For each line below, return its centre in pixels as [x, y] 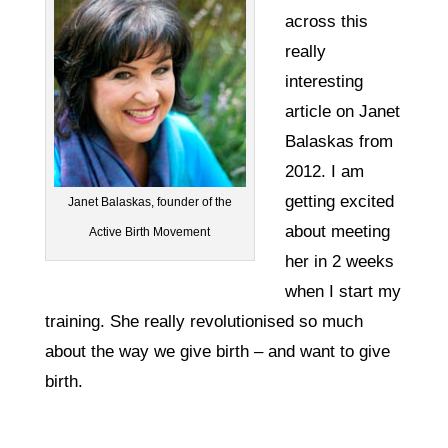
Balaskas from [338, 141]
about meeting [337, 231]
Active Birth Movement [150, 232]
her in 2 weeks [339, 261]
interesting [323, 81]
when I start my [342, 291]
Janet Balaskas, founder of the [149, 202]
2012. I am [324, 171]
